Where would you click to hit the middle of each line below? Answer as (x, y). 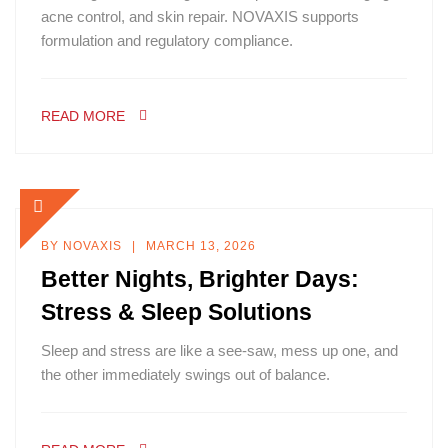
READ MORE (83, 116)
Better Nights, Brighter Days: (200, 279)
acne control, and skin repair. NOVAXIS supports (200, 16)
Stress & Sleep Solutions (176, 312)
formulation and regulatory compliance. (167, 40)
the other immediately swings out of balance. (185, 374)
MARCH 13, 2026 (201, 246)
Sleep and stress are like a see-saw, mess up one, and (219, 350)
